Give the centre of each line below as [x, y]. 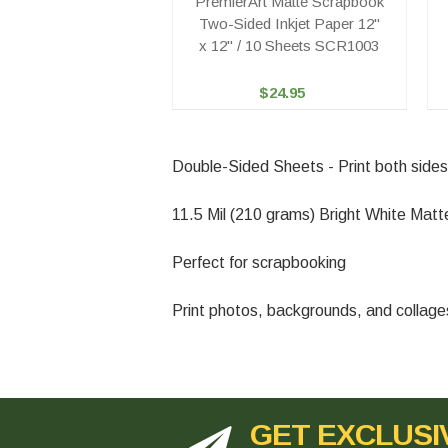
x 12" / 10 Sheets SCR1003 [289, 46]
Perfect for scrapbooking [259, 262]
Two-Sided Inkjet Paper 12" [289, 24]
